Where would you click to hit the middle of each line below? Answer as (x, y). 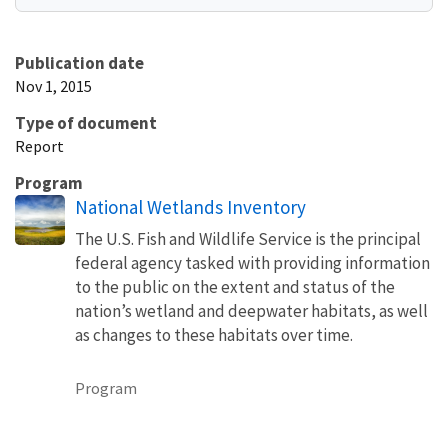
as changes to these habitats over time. (214, 334)
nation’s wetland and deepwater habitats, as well (251, 310)
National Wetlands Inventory (190, 206)
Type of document (86, 122)
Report (39, 145)
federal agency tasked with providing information (252, 262)
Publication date (79, 62)
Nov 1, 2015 (53, 85)
